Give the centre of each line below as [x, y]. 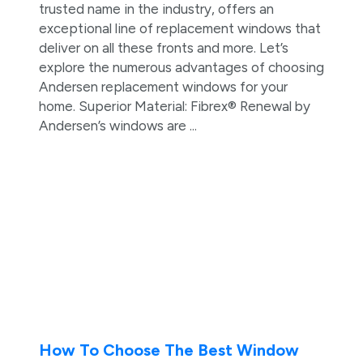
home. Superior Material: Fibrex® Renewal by [174, 106]
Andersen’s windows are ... [117, 125]
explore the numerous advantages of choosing [181, 67]
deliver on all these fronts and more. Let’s [163, 47]
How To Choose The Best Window [169, 350]
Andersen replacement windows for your [163, 86]
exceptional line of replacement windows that [179, 28]
